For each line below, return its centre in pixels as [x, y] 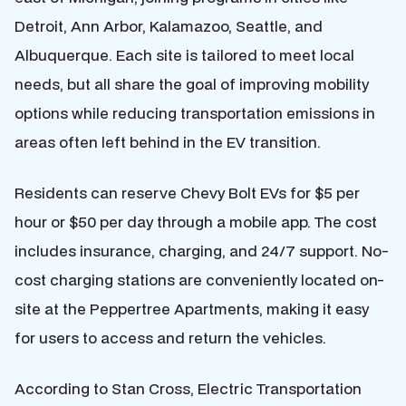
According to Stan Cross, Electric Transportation [188, 388]
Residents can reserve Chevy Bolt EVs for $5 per [187, 193]
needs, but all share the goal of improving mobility [192, 84]
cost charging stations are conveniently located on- [199, 280]
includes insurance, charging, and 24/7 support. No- [202, 251]
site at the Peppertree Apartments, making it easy [192, 309]
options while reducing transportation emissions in [195, 113]
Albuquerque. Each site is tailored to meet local [184, 55]
